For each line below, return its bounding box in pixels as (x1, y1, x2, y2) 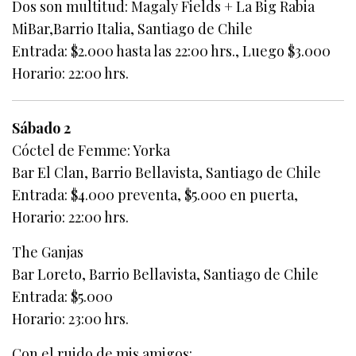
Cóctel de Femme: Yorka (12, 141, 171, 161)
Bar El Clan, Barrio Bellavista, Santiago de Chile (12, 163, 322, 183)
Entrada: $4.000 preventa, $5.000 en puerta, (12, 185, 299, 205)
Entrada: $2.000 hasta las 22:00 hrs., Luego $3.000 (12, 41, 331, 61)
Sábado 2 (12, 118, 72, 138)
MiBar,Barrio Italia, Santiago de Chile (12, 19, 253, 39)
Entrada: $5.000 (12, 287, 114, 307)
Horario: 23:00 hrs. (12, 309, 130, 329)
